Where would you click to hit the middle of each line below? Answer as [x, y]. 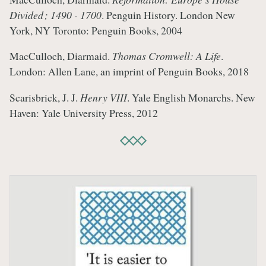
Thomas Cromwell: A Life [167, 56]
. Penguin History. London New [168, 15]
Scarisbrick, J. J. [45, 98]
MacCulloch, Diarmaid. [61, 56]
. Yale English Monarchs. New [191, 98]
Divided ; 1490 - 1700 [56, 15]
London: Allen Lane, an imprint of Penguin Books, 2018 [129, 72]
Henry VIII [104, 98]
